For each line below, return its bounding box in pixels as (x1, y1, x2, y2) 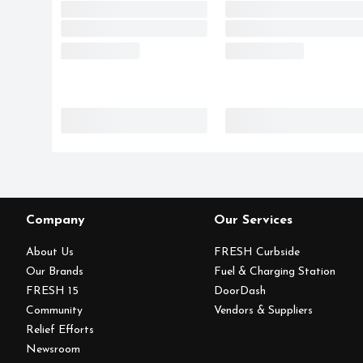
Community (26, 305, 83, 317)
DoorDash (214, 285, 267, 297)
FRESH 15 (26, 285, 79, 297)
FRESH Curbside (214, 246, 301, 258)
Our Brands (26, 266, 83, 278)
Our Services (214, 214, 293, 227)
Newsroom (26, 344, 80, 356)
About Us (26, 246, 74, 258)
